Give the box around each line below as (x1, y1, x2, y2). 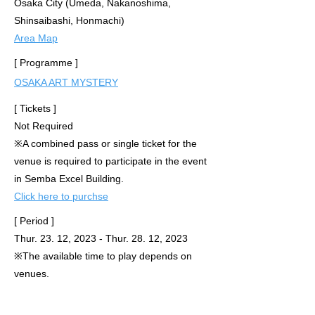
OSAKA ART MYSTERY (14, 77, 118, 88)
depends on (139, 250, 192, 262)
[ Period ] (14, 215, 54, 226)
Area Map (14, 32, 58, 44)
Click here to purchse (14, 191, 108, 202)
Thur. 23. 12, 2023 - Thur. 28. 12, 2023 (14, 233, 188, 244)
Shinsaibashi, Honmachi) (14, 15, 124, 26)
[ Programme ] (14, 57, 78, 68)
